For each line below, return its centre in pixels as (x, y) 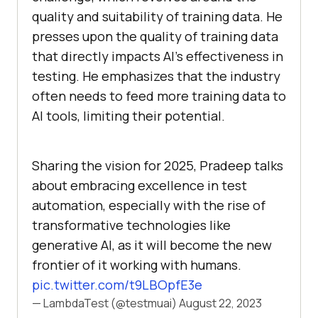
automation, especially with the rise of (149, 205)
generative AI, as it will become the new (152, 245)
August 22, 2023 (220, 303)
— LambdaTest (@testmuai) (105, 303)
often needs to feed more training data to (159, 95)
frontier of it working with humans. (137, 264)
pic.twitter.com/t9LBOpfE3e (117, 284)
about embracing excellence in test (139, 185)
